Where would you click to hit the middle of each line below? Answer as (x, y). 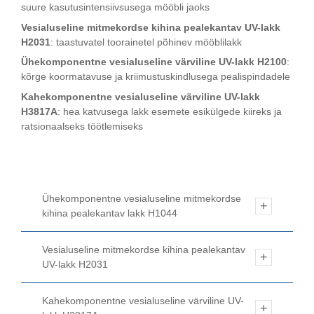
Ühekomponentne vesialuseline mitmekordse (142, 199)
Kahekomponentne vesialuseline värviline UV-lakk (141, 96)
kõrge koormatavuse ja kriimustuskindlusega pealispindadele (156, 77)
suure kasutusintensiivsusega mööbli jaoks (115, 7)
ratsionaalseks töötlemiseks (82, 126)
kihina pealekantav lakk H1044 (110, 213)
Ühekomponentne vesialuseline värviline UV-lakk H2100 (154, 62)
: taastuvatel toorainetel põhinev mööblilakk (146, 42)
